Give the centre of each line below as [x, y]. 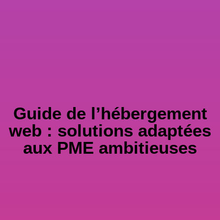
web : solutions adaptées [110, 130]
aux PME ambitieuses [110, 147]
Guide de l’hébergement [110, 113]
